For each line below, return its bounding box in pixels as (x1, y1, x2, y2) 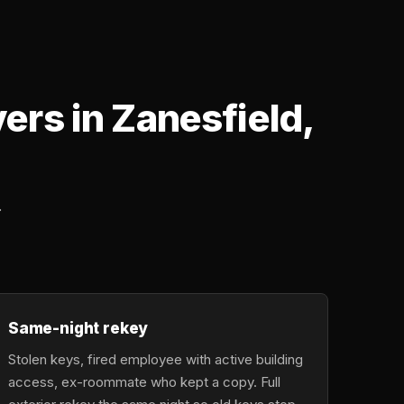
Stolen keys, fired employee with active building (8, 351, 303, 368)
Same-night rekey (8, 318, 149, 337)
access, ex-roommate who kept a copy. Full (8, 373, 280, 390)
